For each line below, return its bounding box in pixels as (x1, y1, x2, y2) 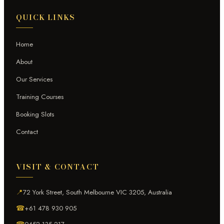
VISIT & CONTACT (16, 161, 99, 173)
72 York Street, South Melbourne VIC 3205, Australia (23, 187, 172, 197)
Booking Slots (16, 109, 54, 119)
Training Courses (16, 92, 63, 102)
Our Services (16, 74, 52, 84)
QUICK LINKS (16, 11, 75, 23)
